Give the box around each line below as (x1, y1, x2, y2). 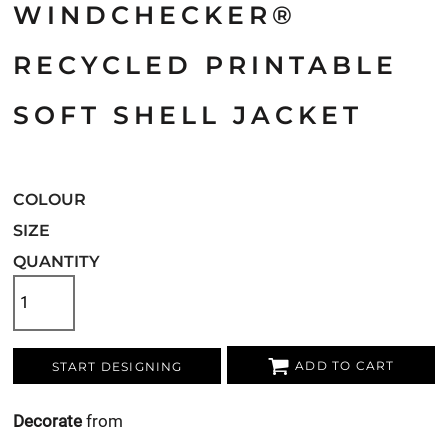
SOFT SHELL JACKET (13, 100, 363, 130)
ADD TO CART (295, 358, 395, 374)
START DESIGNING (51, 359, 183, 375)
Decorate (13, 411, 82, 431)
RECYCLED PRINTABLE (13, 50, 398, 80)
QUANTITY (13, 252, 100, 271)
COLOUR (13, 190, 86, 209)
